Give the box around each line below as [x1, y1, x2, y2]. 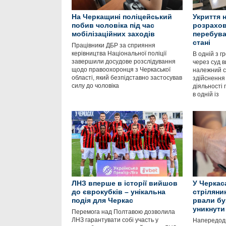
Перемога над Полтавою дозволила [72, 208, 175, 215]
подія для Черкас [72, 196, 133, 204]
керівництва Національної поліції [72, 50, 166, 57]
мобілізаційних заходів [72, 30, 155, 38]
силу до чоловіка [72, 82, 119, 89]
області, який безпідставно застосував [72, 74, 182, 81]
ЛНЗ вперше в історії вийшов [72, 179, 178, 187]
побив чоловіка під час [72, 21, 154, 29]
